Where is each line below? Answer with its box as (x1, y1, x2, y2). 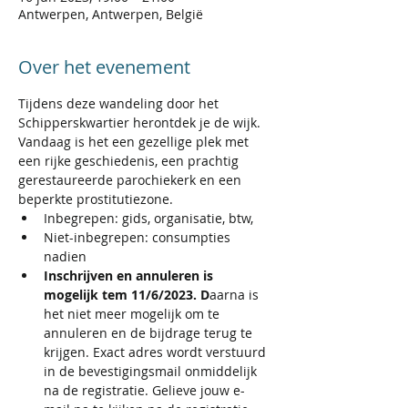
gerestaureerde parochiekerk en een (18, 171, 245, 189)
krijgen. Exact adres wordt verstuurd (44, 343, 270, 361)
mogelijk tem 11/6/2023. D (44, 286, 209, 303)
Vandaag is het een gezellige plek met (18, 133, 252, 150)
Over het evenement (18, 55, 190, 79)
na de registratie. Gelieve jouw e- (44, 382, 245, 399)
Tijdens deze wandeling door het (18, 95, 222, 112)
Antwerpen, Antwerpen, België (18, 5, 203, 23)
